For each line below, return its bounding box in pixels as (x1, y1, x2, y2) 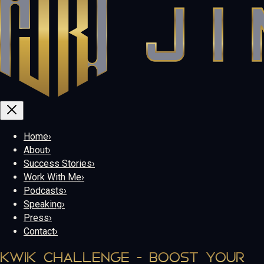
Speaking (24, 198, 62, 210)
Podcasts (24, 184, 64, 196)
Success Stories (24, 157, 92, 169)
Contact (24, 225, 55, 237)
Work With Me (24, 171, 81, 183)
